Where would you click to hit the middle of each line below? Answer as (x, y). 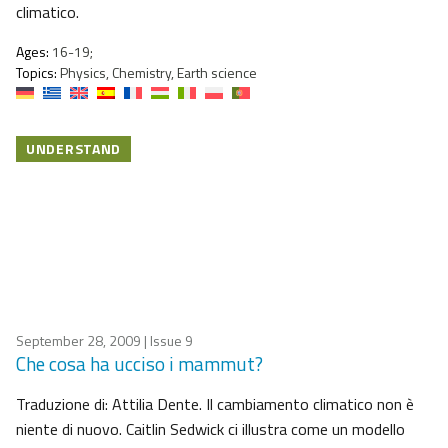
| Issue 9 (167, 341)
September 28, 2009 (78, 341)
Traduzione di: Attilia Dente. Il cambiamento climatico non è (215, 404)
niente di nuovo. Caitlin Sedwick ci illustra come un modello (210, 429)
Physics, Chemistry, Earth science (157, 73)
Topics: (36, 73)
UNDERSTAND (73, 149)
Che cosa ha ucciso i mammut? (139, 364)
